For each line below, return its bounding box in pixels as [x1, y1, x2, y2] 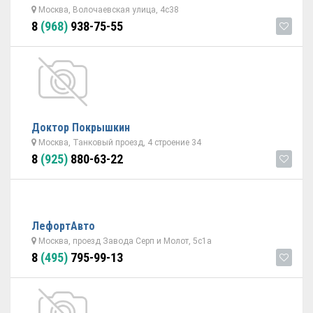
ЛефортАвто [31, 219, 95, 233]
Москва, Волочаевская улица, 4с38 [36, 5, 179, 15]
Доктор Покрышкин [31, 121, 130, 134]
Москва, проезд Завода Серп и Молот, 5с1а [36, 236, 212, 246]
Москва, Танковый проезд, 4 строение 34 [36, 138, 201, 147]
